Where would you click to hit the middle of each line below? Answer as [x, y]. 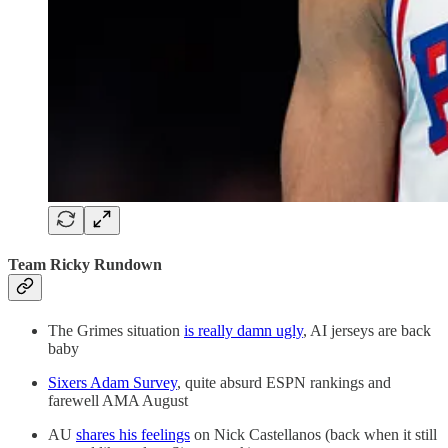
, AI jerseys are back [367, 331]
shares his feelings [133, 435]
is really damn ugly [243, 331]
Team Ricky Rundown [85, 264]
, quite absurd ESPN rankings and [284, 383]
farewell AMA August [118, 401]
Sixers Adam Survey [112, 383]
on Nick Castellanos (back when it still [313, 435]
